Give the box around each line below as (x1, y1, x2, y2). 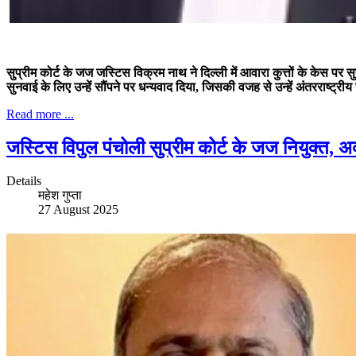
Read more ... (6, 106, 74, 121)
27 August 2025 (38, 203, 118, 217)
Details (6, 174, 41, 188)
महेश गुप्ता (38, 188, 82, 203)
